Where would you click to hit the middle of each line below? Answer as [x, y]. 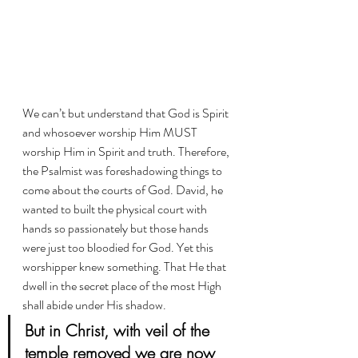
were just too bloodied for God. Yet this [119, 247]
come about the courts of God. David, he [124, 189]
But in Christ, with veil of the [119, 330]
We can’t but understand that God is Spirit [127, 113]
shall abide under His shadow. [95, 304]
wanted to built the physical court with [116, 209]
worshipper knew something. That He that [125, 266]
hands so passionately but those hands [117, 228]
